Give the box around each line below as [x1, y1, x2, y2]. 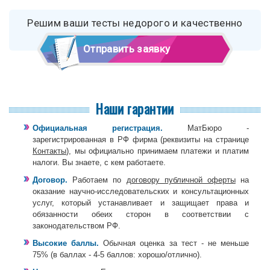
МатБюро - [163, 123, 249, 133]
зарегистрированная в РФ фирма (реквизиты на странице [33, 134, 249, 144]
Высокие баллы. [33, 238, 99, 248]
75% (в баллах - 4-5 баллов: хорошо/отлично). [33, 250, 202, 259]
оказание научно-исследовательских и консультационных [33, 186, 249, 196]
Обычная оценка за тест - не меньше [99, 238, 249, 248]
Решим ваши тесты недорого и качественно [27, 16, 243, 29]
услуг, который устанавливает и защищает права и [33, 198, 249, 207]
